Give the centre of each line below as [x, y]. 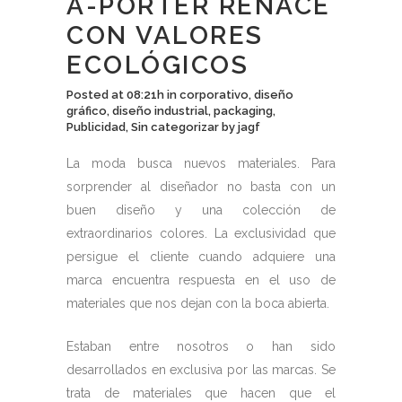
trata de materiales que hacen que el [201, 393]
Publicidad [96, 127]
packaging [243, 111]
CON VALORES [165, 35]
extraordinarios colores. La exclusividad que [201, 233]
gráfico [87, 111]
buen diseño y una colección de [201, 210]
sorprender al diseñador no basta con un [201, 187]
